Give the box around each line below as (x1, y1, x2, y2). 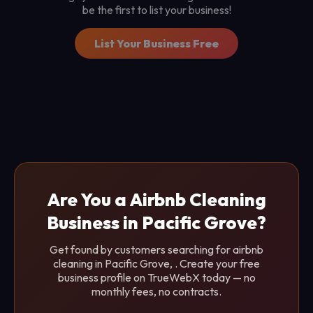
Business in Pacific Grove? (47, 211, 266, 234)
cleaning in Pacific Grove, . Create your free (53, 256, 260, 270)
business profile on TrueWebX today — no (57, 270, 256, 284)
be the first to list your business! (82, 3, 231, 17)
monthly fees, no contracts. (92, 284, 221, 298)
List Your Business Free (94, 36, 219, 50)
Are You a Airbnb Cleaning (47, 188, 266, 211)
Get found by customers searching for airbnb (50, 242, 263, 256)
